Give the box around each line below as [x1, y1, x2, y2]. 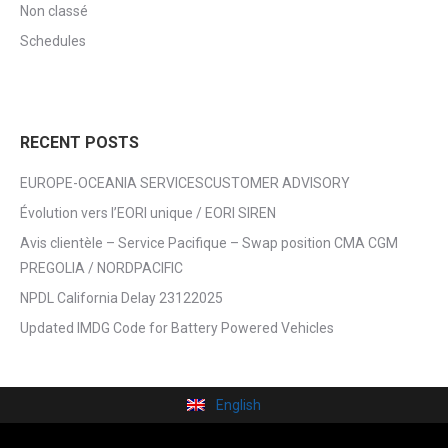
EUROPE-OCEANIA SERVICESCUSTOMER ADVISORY [20, 174, 350, 191]
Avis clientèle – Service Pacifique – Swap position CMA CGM [20, 234, 398, 251]
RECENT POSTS [20, 132, 139, 152]
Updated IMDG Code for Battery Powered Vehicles [20, 319, 334, 336]
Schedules [20, 32, 86, 49]
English [215, 396, 261, 413]
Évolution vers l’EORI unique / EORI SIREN [20, 204, 276, 221]
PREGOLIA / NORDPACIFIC [20, 259, 183, 276]
